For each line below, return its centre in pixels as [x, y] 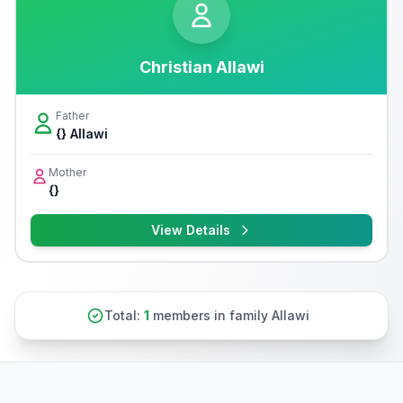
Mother [67, 172]
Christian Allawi [201, 67]
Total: [124, 315]
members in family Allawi [229, 315]
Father [72, 116]
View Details [191, 230]
